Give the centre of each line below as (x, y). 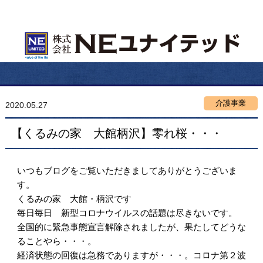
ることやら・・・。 (56, 241)
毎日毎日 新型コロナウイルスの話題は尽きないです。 (127, 213)
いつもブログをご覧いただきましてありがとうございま (127, 171)
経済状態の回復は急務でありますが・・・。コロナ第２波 (131, 255)
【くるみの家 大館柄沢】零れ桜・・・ (117, 133)
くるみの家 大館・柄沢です (74, 199)
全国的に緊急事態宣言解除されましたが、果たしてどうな (131, 227)
